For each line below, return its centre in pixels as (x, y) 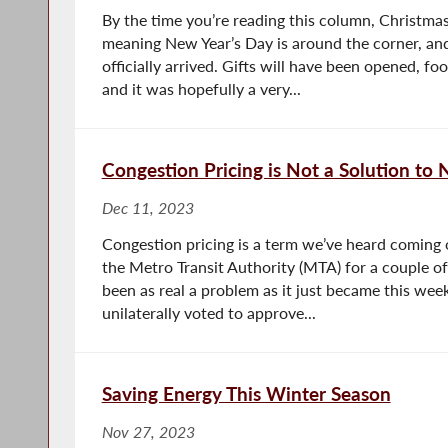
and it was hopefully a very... (201, 88)
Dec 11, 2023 (147, 207)
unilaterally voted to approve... (208, 312)
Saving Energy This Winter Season (246, 393)
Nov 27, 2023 (148, 431)
